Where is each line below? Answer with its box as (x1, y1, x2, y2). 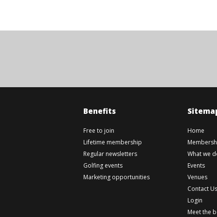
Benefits (83, 106, 116, 116)
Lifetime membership (83, 138, 142, 146)
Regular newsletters (83, 150, 137, 158)
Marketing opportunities (83, 173, 150, 181)
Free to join (83, 126, 114, 135)
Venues (187, 173, 207, 181)
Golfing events (83, 161, 123, 170)
